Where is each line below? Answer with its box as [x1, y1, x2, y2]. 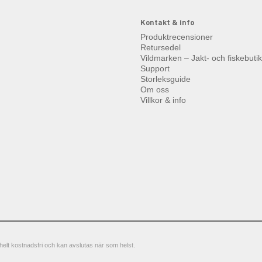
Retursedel [140, 43, 181, 53]
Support [140, 64, 170, 74]
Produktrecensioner [140, 32, 213, 42]
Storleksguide [140, 74, 191, 84]
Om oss [140, 85, 169, 95]
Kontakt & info [140, 17, 194, 27]
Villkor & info [140, 95, 186, 105]
